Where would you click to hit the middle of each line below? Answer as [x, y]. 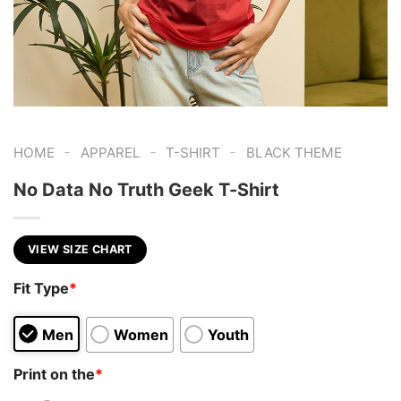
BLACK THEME [294, 153]
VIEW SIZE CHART [80, 249]
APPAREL [110, 153]
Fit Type [41, 289]
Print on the [54, 374]
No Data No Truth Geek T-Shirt [146, 189]
